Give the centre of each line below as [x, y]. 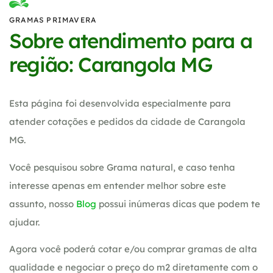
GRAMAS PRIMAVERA [53, 20]
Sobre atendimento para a [131, 41]
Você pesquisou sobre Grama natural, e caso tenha [122, 167]
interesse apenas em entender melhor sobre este [118, 185]
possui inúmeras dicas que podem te [178, 204]
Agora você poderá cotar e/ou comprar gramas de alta [133, 249]
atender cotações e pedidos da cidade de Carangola [127, 122]
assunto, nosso [43, 204]
